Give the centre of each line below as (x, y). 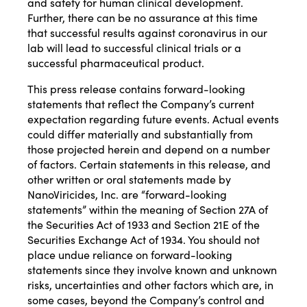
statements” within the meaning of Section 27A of (148, 209)
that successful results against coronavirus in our (147, 33)
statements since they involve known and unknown (152, 270)
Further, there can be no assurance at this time (143, 17)
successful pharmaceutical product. (116, 63)
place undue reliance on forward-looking (130, 255)
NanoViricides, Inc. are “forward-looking (127, 194)
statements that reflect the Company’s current (141, 104)
